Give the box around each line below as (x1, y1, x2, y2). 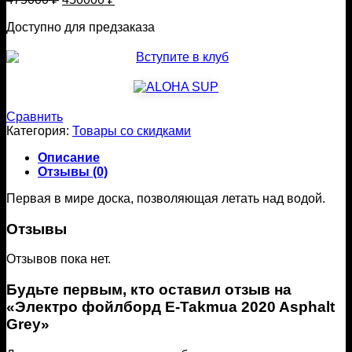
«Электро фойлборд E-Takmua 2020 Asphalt (6, 299, 335, 316)
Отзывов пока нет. (6, 252, 111, 266)
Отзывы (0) (38, 164, 108, 178)
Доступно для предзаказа (6, 20, 155, 34)
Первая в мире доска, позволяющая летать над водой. (6, 191, 325, 205)
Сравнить (6, 109, 63, 123)
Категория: (6, 123, 72, 137)
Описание (38, 150, 100, 164)
